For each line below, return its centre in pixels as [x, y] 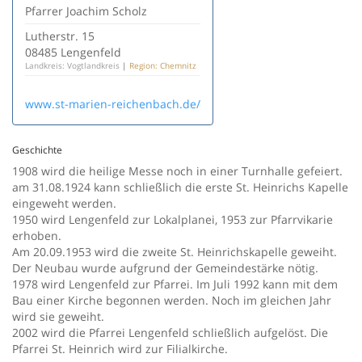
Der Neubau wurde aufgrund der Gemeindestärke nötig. [165, 268]
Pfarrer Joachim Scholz [86, 11]
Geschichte [37, 150]
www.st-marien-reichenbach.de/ [113, 104]
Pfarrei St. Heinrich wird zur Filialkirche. [120, 349]
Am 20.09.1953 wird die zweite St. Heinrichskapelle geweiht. [175, 252]
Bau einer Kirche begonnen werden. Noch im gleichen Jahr [172, 300]
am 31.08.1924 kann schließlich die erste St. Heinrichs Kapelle [180, 187]
